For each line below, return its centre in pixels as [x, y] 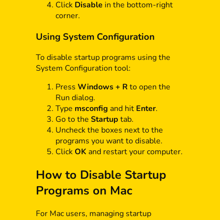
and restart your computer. [134, 152]
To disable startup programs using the [103, 58]
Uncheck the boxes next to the [109, 130]
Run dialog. [75, 98]
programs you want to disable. [109, 141]
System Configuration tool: [83, 69]
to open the [149, 87]
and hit [122, 109]
